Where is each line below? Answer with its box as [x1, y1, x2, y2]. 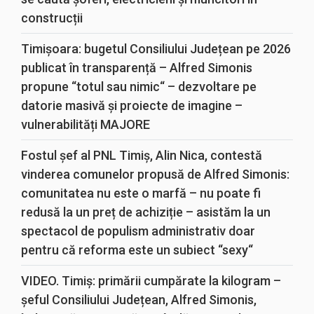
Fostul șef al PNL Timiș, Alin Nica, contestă [21, 148, 262, 163]
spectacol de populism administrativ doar [21, 224, 255, 238]
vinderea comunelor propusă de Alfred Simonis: [21, 167, 289, 182]
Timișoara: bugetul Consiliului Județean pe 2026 [21, 41, 291, 56]
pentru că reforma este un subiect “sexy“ [21, 243, 253, 257]
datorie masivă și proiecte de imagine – [21, 98, 243, 113]
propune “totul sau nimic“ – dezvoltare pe [21, 79, 257, 94]
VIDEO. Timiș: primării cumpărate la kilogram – [21, 273, 281, 288]
